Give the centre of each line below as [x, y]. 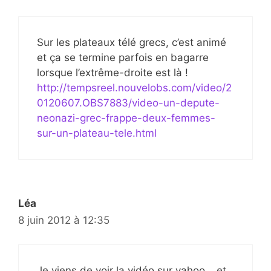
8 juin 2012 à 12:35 [64, 220]
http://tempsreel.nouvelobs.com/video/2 [134, 87]
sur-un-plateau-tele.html [97, 133]
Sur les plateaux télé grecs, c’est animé [132, 42]
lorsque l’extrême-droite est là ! [113, 72]
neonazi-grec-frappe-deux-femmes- [126, 118]
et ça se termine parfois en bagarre [123, 57]
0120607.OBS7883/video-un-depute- [128, 103]
